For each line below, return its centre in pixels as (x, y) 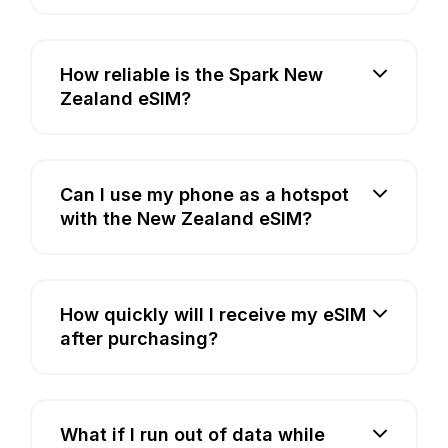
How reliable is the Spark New (191, 74)
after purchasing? (139, 338)
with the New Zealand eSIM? (186, 218)
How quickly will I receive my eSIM (213, 314)
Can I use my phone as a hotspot (204, 194)
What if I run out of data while (192, 434)
